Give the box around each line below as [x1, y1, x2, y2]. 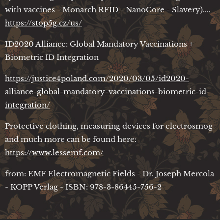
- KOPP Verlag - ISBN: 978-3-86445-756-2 [5, 182, 162, 192]
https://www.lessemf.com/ [5, 147, 104, 157]
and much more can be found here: [5, 134, 137, 144]
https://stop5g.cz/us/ [5, 18, 82, 27]
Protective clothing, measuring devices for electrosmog [5, 121, 213, 131]
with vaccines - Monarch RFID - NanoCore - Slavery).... [5, 4, 211, 14]
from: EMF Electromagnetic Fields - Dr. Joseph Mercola [5, 168, 214, 178]
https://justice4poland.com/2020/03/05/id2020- [5, 73, 189, 83]
